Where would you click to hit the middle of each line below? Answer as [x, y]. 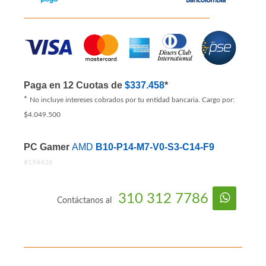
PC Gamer [48, 147]
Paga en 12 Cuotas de [74, 85]
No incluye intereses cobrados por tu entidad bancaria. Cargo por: [132, 100]
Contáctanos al [85, 201]
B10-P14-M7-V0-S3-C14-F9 [155, 147]
